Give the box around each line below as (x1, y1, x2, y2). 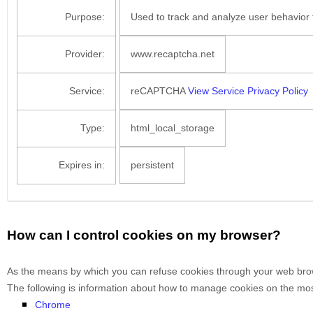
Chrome (35, 299, 71, 311)
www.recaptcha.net (131, 48, 214, 60)
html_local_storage (131, 122, 214, 134)
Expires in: (59, 159, 105, 171)
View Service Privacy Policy (188, 85, 308, 97)
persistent (131, 159, 174, 171)
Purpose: (65, 11, 105, 23)
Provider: (65, 48, 105, 60)
